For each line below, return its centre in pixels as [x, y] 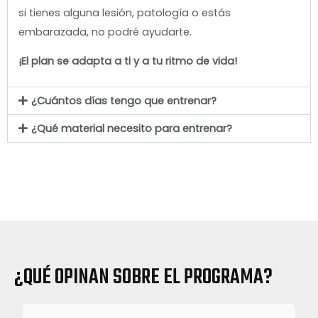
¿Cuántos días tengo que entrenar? [124, 101]
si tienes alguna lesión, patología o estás [125, 12]
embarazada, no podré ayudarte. [105, 32]
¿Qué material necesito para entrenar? [131, 129]
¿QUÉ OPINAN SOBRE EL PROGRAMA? [143, 278]
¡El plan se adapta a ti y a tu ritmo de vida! [128, 61]
